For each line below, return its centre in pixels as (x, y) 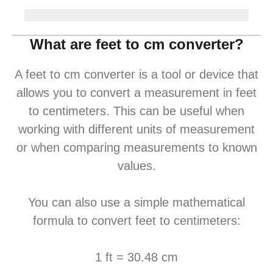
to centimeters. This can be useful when (136, 111)
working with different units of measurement (136, 129)
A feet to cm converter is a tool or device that (136, 74)
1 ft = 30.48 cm (136, 257)
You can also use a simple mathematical (136, 202)
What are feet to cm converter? (136, 44)
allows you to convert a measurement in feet (136, 93)
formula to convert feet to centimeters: (136, 221)
